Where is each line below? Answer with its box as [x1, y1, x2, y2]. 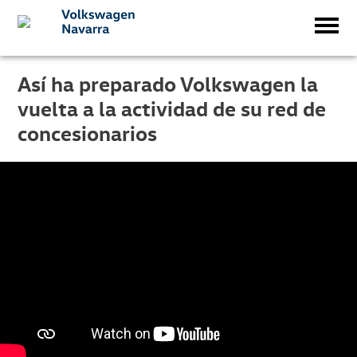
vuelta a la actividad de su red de [18, 96, 327, 121]
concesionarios [18, 120, 158, 146]
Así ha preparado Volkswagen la [18, 71, 319, 96]
